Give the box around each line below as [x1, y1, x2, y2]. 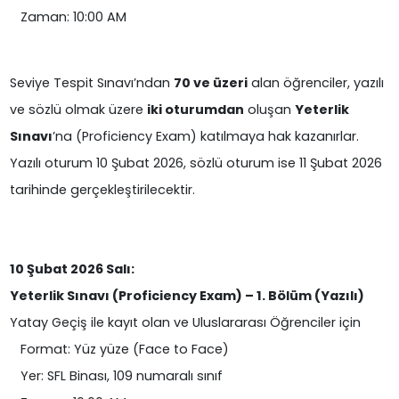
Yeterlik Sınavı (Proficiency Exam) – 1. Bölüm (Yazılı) [9, 287, 364, 305]
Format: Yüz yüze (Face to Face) [9, 340, 229, 359]
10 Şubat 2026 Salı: [9, 260, 134, 279]
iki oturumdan [146, 101, 244, 119]
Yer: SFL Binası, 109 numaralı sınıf [9, 367, 223, 386]
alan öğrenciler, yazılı [247, 74, 384, 93]
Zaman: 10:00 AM [9, 8, 126, 27]
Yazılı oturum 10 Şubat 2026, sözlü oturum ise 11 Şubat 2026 [9, 154, 382, 173]
